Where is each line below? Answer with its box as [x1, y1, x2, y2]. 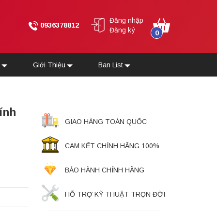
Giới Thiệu [33, 61, 66, 69]
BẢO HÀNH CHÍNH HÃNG [64, 166, 144, 174]
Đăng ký [109, 26, 135, 34]
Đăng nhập [109, 16, 143, 24]
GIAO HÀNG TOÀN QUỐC [64, 118, 147, 125]
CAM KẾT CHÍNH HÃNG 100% [64, 142, 159, 150]
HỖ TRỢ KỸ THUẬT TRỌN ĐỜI [64, 190, 165, 198]
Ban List [98, 61, 124, 69]
